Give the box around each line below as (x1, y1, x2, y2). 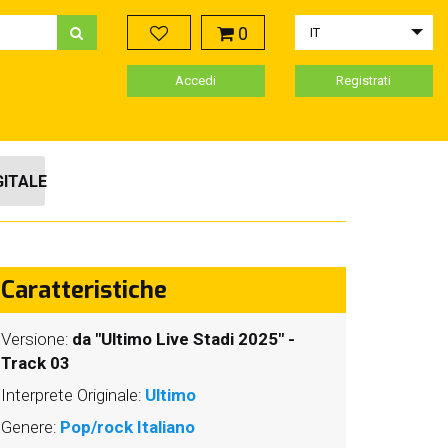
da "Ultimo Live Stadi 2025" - (72, 329, 295, 349)
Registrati (336, 73, 392, 88)
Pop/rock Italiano (60, 417, 195, 437)
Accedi (175, 73, 217, 88)
